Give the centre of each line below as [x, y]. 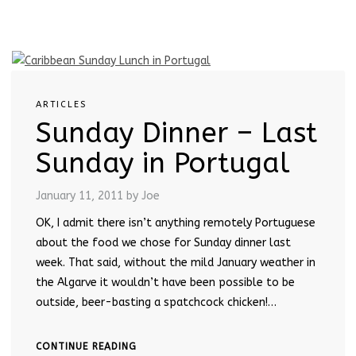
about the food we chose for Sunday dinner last [163, 242]
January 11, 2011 [79, 195]
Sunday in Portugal [163, 163]
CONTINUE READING [86, 346]
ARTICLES [61, 104]
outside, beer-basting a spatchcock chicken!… [156, 302]
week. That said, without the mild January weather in [176, 262]
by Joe [143, 195]
